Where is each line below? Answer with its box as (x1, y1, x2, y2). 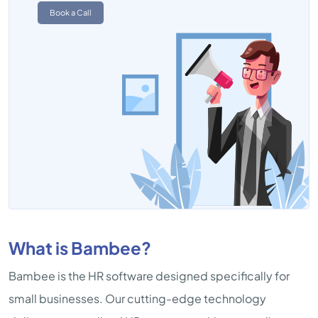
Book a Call (50, 8, 92, 17)
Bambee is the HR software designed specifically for (9, 268, 290, 283)
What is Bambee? (9, 237, 151, 258)
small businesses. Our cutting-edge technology (9, 291, 266, 306)
